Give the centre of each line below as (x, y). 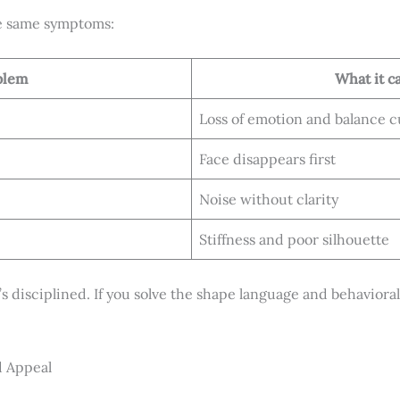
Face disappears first (267, 159)
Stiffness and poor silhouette (294, 240)
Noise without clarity (269, 200)
